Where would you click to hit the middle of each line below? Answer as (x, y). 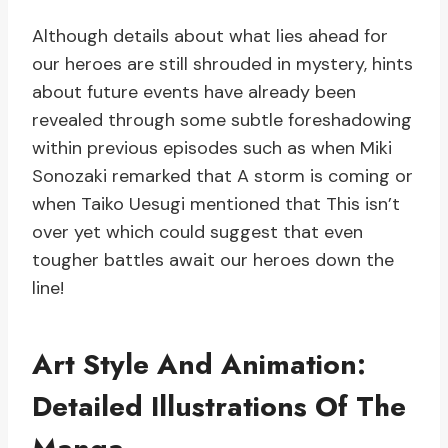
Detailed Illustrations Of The (219, 407)
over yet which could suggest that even (197, 232)
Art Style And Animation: (199, 365)
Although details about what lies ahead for (210, 36)
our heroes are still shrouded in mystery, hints (222, 64)
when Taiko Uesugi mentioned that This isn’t (216, 204)
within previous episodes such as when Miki (212, 148)
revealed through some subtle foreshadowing (222, 120)
